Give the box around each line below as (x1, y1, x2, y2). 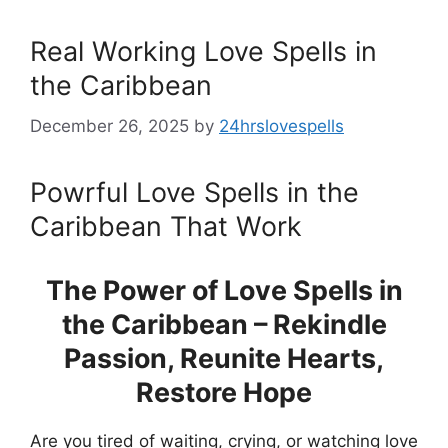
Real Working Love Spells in (30, 35, 377, 68)
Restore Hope (136, 375, 312, 408)
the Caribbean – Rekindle (61, 307, 387, 340)
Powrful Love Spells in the (30, 175, 359, 208)
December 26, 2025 (30, 115, 189, 136)
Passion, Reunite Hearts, (64, 341, 384, 374)
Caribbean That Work (30, 209, 302, 242)
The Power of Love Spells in (45, 273, 403, 306)
